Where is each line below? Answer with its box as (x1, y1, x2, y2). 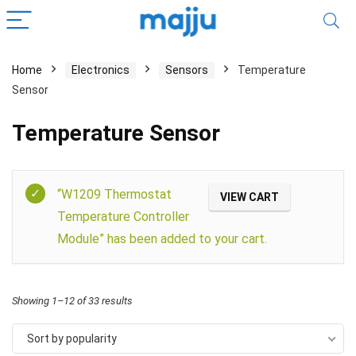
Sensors (165, 64, 208, 76)
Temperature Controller (57, 209, 189, 224)
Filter (307, 175, 335, 188)
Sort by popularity (27, 331, 117, 345)
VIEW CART (220, 191, 279, 203)
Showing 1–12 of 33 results (12, 294, 133, 307)
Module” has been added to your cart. (57, 231, 267, 246)
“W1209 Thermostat (57, 187, 172, 202)
